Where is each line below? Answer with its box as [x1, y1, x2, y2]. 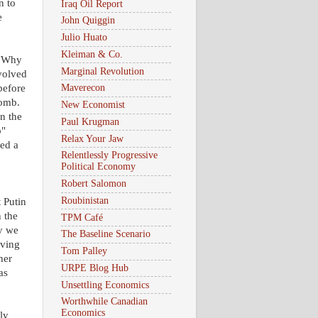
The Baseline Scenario [61, 229, 150, 240]
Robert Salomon [61, 178, 126, 190]
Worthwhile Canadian [61, 296, 148, 307]
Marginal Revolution [61, 65, 144, 77]
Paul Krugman [61, 116, 119, 127]
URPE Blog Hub [61, 262, 128, 273]
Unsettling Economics [61, 279, 149, 290]
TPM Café [61, 212, 103, 223]
